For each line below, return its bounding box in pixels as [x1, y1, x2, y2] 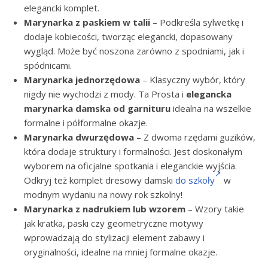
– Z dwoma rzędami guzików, [134, 131, 255, 143]
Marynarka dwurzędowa [24, 131, 134, 143]
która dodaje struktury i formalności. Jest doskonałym [24, 145, 242, 157]
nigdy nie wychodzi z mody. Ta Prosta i [24, 88, 186, 100]
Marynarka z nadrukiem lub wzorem [24, 203, 185, 215]
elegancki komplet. [24, 2, 99, 14]
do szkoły [175, 174, 215, 186]
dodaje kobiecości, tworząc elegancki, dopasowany [24, 31, 233, 42]
